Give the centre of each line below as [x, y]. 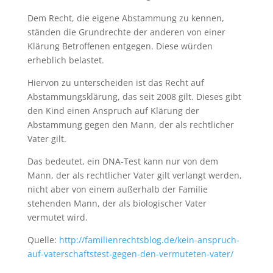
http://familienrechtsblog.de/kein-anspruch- [149, 240]
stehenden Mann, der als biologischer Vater [117, 203]
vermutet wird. [57, 217]
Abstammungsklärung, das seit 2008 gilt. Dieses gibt [134, 97]
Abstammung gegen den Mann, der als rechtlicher [130, 125]
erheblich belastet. [66, 60]
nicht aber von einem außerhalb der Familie [117, 189]
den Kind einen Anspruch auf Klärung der [113, 111]
